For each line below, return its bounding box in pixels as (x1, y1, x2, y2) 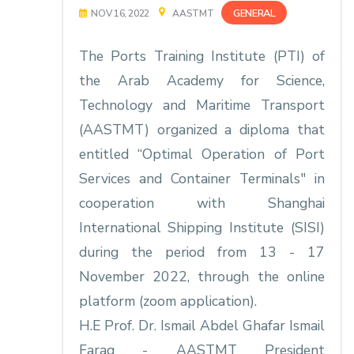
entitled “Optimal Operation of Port (78, 145, 325, 164)
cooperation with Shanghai (78, 194, 325, 213)
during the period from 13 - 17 (78, 243, 325, 262)
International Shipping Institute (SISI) (78, 218, 325, 238)
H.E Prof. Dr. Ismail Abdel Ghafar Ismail (78, 316, 325, 336)
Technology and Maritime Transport (78, 96, 325, 115)
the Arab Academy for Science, (78, 71, 325, 91)
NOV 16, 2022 (91, 7, 150, 21)
